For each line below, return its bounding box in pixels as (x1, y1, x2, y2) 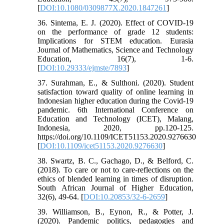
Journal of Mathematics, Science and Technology (37, 45, 193, 54)
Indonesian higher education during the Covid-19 (37, 96, 193, 105)
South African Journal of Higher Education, (37, 183, 193, 192)
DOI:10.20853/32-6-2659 (83, 192, 165, 201)
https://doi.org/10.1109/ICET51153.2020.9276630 (37, 132, 196, 141)
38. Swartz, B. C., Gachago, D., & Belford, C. (37, 156, 193, 165)
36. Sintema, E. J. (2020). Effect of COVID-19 (37, 18, 193, 27)
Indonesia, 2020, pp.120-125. (37, 123, 193, 132)
